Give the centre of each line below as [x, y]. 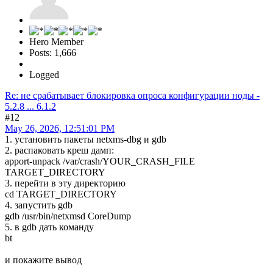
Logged [44, 75]
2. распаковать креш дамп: [59, 151]
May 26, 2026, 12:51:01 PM [60, 129]
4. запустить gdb [39, 205]
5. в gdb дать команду [49, 227]
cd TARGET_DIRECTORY [61, 194]
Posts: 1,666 [53, 53]
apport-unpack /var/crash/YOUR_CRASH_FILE [100, 161]
